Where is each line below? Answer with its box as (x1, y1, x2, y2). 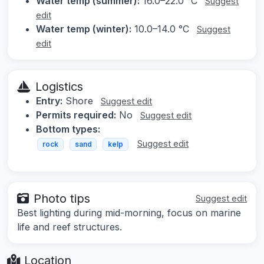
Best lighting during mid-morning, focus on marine (17, 206, 241, 219)
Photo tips (34, 191, 90, 206)
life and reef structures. (17, 220, 122, 233)
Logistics (35, 80, 83, 94)
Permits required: (36, 109, 116, 121)
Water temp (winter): (36, 23, 131, 35)
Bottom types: (36, 123, 100, 136)
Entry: (36, 95, 62, 107)
